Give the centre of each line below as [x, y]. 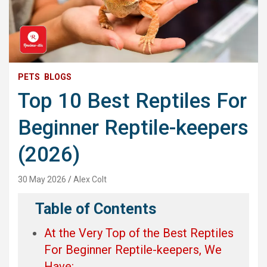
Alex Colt [90, 179]
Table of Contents [96, 209]
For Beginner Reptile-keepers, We [133, 249]
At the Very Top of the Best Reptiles [139, 233]
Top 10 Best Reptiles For [132, 101]
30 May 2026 [42, 179]
